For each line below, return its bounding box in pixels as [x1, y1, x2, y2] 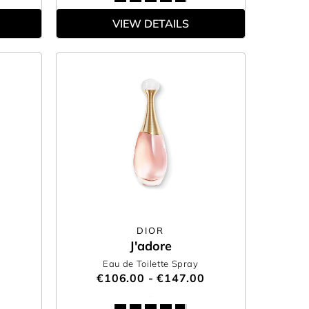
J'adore [129, 238, 172, 254]
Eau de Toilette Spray [103, 258, 199, 269]
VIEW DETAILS [112, 17, 189, 30]
